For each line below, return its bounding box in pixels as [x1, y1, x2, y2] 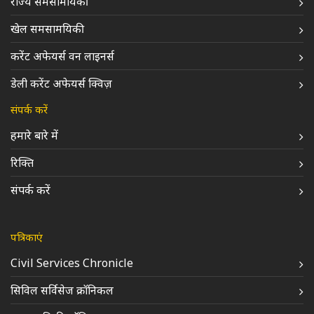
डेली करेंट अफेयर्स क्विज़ [11, 76, 112, 91]
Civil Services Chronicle [11, 255, 133, 271]
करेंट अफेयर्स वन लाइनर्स [11, 48, 114, 64]
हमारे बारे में [11, 128, 58, 143]
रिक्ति [11, 155, 34, 170]
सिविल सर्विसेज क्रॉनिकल [11, 282, 114, 298]
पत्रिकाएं [11, 230, 43, 244]
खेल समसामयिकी [11, 21, 84, 36]
